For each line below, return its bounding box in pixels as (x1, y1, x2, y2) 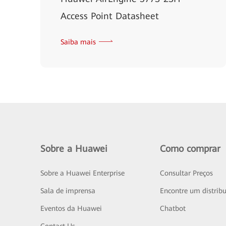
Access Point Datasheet (61, 11, 159, 21)
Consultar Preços (159, 169, 213, 177)
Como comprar (159, 143, 220, 154)
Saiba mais (61, 38, 96, 46)
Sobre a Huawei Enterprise (40, 169, 125, 177)
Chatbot (159, 204, 186, 212)
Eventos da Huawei (40, 204, 102, 212)
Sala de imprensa (40, 187, 95, 195)
